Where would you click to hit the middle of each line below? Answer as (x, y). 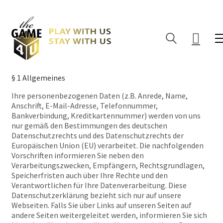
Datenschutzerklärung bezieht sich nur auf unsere (96, 195)
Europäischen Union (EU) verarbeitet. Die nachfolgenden (108, 145)
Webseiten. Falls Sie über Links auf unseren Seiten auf (102, 205)
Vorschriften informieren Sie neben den (78, 155)
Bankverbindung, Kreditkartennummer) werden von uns (106, 115)
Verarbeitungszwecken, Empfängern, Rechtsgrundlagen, (108, 165)
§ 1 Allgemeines (38, 78)
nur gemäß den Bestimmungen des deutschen (89, 125)
